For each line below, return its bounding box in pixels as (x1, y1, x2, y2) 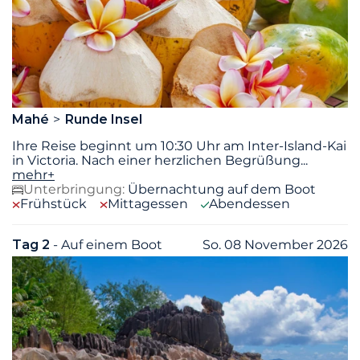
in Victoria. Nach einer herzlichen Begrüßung (12, 152, 301, 168)
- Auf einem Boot (53, 236, 162, 252)
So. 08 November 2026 (202, 236, 348, 252)
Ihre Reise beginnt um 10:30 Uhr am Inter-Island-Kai (12, 137, 346, 153)
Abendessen (209, 195, 290, 211)
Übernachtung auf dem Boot (128, 181, 316, 197)
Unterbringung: (23, 181, 125, 197)
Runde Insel (64, 111, 142, 127)
